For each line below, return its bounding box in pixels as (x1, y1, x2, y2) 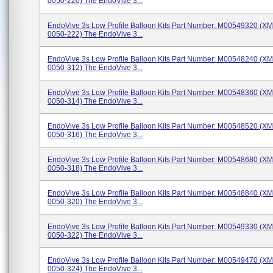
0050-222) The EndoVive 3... (48, 30, 143, 38)
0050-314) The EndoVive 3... (48, 97, 143, 105)
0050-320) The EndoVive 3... (48, 197, 143, 206)
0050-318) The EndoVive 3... (48, 164, 143, 172)
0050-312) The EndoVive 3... (48, 63, 143, 72)
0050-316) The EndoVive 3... (48, 130, 143, 139)
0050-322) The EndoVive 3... (48, 231, 143, 239)
